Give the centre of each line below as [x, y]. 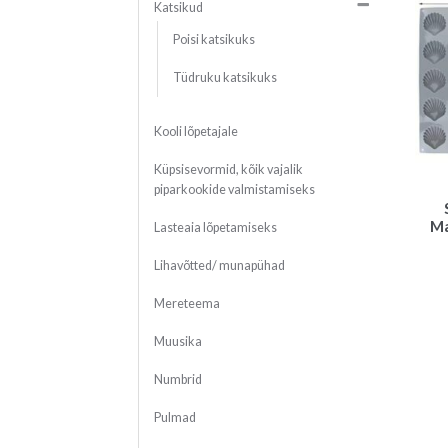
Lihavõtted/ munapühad [219, 266]
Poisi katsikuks [213, 40]
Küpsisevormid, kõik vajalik [228, 170]
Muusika [177, 342]
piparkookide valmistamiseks [234, 190]
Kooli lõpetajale [195, 132]
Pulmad [174, 418]
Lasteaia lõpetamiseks [215, 228]
